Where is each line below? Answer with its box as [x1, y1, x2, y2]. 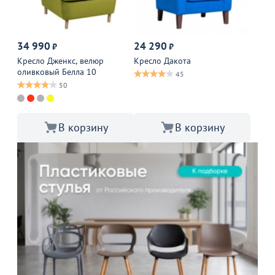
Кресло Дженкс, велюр [17, 55, 104, 66]
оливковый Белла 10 [17, 66, 96, 77]
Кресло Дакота [134, 55, 191, 66]
